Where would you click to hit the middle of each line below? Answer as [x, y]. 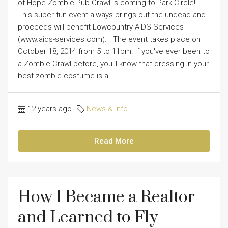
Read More [114, 141]
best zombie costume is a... [66, 76]
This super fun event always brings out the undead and [112, 15]
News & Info [107, 109]
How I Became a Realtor [106, 197]
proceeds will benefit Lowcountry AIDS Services [101, 27]
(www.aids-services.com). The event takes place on [109, 39]
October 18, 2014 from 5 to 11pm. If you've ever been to [114, 52]
